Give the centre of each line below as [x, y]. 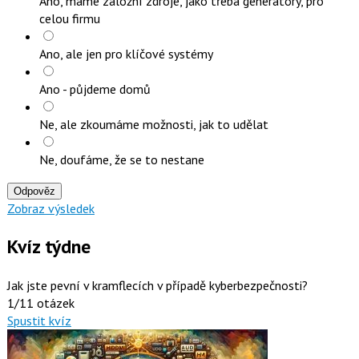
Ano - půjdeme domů [95, 89]
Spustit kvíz [39, 321]
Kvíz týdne [48, 247]
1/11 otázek [40, 303]
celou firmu [69, 19]
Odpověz [34, 192]
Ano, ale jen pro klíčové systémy [126, 54]
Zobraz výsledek [50, 209]
